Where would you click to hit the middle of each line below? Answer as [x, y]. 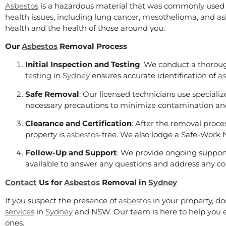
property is [46, 135]
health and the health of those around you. [85, 28]
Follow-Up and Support [71, 153]
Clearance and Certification [78, 124]
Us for [50, 182]
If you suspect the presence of [62, 201]
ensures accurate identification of [154, 76]
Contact [21, 182]
